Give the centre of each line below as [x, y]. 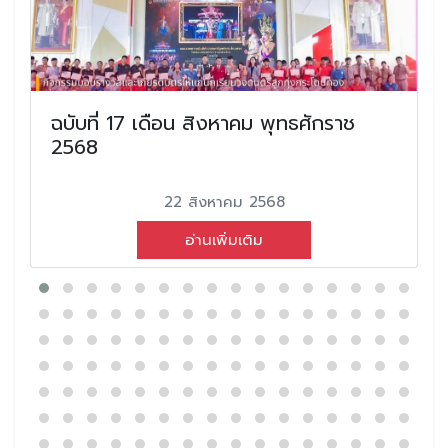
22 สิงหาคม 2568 [224, 201]
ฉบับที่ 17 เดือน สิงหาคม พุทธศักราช [203, 122]
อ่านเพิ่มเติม [224, 239]
